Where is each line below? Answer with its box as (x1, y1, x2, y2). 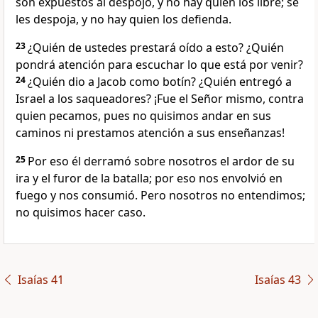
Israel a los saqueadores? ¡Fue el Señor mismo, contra (16, 91, 304, 107)
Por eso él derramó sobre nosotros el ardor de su (28, 153, 295, 170)
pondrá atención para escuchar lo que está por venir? (16, 57, 303, 73)
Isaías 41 (17, 272, 64, 288)
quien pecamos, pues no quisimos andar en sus (16, 108, 271, 124)
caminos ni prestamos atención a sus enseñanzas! (16, 125, 285, 141)
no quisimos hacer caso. (16, 204, 146, 221)
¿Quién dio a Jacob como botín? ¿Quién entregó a (28, 74, 292, 90)
